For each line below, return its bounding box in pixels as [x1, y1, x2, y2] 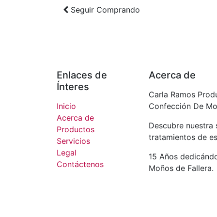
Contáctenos [57, 159, 104, 169]
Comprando [94, 5, 140, 15]
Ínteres [57, 81, 89, 93]
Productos [57, 124, 94, 134]
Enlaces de [57, 69, 107, 81]
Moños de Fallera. [149, 163, 216, 173]
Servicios [57, 136, 90, 146]
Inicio [57, 101, 76, 111]
